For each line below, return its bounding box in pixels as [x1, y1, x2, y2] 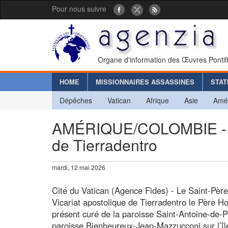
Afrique [146, 95, 169, 105]
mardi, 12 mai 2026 [52, 162, 105, 172]
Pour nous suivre [52, 4, 106, 14]
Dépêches [60, 95, 92, 105]
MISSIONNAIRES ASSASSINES [96, 76, 194, 87]
